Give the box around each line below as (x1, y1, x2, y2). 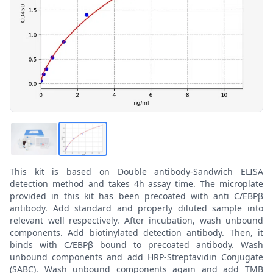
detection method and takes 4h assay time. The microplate (10, 177, 263, 190)
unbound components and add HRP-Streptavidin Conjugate (10, 250, 263, 263)
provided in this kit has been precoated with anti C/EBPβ (10, 190, 263, 202)
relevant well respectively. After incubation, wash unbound (10, 214, 263, 226)
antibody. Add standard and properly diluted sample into (10, 202, 263, 214)
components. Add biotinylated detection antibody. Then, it (10, 226, 263, 238)
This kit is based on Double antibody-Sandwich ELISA (10, 165, 263, 177)
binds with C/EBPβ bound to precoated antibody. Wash (10, 238, 263, 250)
